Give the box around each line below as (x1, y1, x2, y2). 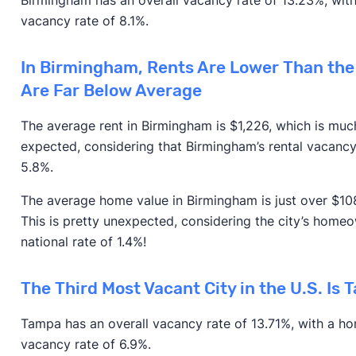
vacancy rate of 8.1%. (20, 12, 153, 29)
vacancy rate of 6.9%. (20, 335, 155, 352)
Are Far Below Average (20, 80, 202, 100)
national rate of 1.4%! (20, 233, 146, 250)
